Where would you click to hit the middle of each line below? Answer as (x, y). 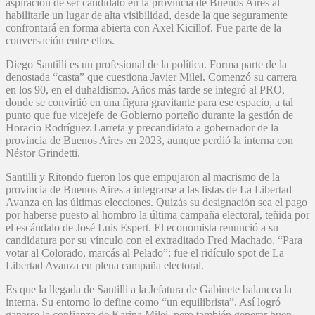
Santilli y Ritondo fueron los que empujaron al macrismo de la (143, 177)
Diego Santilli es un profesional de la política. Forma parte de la (146, 65)
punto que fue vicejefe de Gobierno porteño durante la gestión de (149, 115)
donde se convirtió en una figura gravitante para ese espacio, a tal (149, 103)
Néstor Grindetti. (43, 153)
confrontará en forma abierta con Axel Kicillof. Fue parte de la (143, 28)
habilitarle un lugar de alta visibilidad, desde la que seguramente (147, 15)
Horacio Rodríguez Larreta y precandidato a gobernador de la (142, 128)
